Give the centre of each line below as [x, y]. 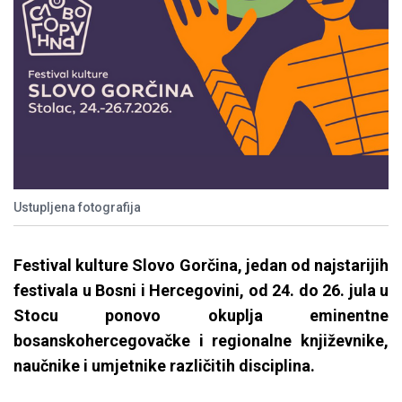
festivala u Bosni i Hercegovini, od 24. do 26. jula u [201, 291]
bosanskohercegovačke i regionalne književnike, [201, 341]
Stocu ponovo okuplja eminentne [201, 316]
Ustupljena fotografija [77, 208]
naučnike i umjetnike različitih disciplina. [166, 366]
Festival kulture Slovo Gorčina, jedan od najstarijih [201, 266]
